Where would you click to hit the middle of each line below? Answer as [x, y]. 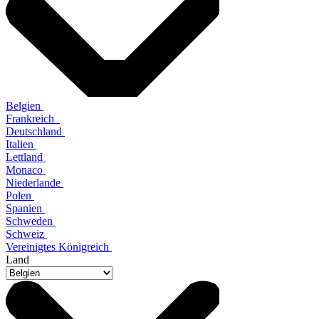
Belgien [25, 105]
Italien [21, 144]
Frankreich [33, 118]
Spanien [25, 208]
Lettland [26, 157]
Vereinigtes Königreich [59, 246]
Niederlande [35, 182]
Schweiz [26, 234]
